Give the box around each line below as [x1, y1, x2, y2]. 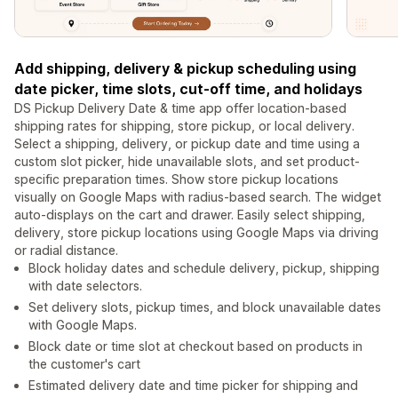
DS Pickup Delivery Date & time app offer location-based [14, 100, 346, 116]
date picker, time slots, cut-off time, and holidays [14, 80, 362, 99]
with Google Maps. [28, 317, 137, 333]
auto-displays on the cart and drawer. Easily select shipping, [14, 207, 365, 223]
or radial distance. [14, 243, 118, 259]
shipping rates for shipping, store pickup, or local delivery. [14, 118, 354, 134]
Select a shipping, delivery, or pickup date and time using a [14, 136, 360, 152]
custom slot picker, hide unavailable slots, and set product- [14, 154, 360, 170]
